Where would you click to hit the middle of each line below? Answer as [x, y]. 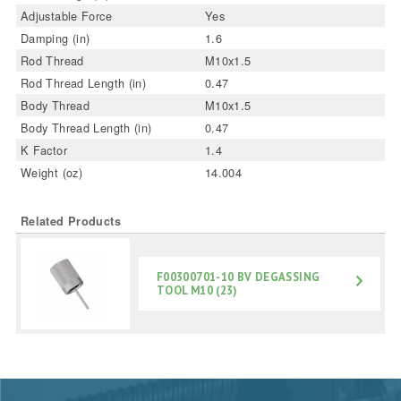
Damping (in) [55, 38]
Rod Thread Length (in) [83, 83]
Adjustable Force [66, 16]
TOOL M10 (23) [196, 290]
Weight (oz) [51, 172]
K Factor [43, 150]
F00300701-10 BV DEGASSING [238, 277]
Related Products [70, 221]
